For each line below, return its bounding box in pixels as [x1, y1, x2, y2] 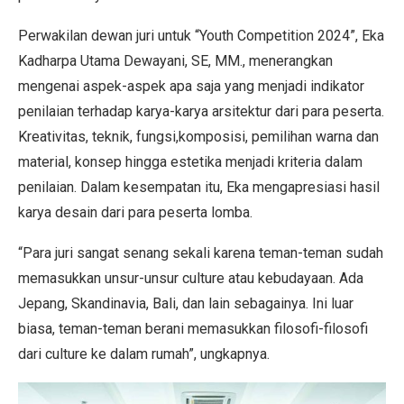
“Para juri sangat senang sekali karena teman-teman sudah [18, 243, 383, 262]
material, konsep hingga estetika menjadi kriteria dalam [18, 152, 363, 170]
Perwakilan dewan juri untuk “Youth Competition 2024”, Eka [18, 26, 384, 44]
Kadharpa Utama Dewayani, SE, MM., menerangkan [18, 51, 333, 69]
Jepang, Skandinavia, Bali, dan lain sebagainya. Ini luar [18, 294, 353, 312]
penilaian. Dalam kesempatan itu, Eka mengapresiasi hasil [18, 178, 380, 196]
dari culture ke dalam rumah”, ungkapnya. [18, 344, 270, 363]
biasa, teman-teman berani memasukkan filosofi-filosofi [18, 319, 368, 337]
